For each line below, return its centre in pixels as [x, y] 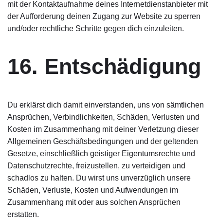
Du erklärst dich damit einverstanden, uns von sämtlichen [106, 105]
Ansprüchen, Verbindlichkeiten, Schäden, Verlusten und [103, 117]
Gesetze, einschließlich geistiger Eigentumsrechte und [101, 154]
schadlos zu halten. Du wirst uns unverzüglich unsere [99, 178]
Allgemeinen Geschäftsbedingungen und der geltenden [103, 141]
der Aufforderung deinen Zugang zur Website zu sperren [104, 16]
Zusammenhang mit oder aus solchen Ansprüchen [94, 202]
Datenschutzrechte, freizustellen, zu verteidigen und [96, 166]
